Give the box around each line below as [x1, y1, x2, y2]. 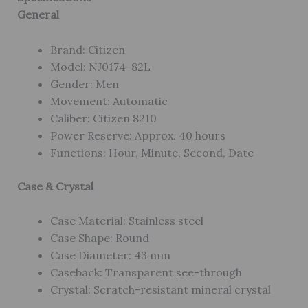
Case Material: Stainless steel [49, 214, 203, 228]
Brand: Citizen [49, 42, 125, 56]
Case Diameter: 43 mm [49, 248, 170, 263]
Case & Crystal [16, 179, 93, 193]
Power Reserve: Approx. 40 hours [49, 128, 225, 142]
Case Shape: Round [49, 231, 149, 245]
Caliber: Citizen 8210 [49, 111, 157, 125]
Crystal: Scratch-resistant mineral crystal [49, 283, 271, 297]
